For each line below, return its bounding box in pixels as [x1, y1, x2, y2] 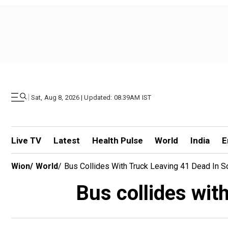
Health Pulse [92, 135, 143, 146]
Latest [53, 135, 80, 146]
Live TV [11, 135, 41, 146]
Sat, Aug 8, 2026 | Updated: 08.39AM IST [31, 93, 152, 101]
